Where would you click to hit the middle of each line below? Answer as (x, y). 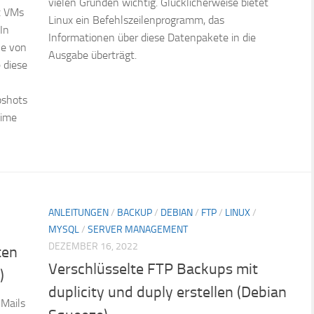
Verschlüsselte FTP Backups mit (153, 269)
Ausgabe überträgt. (93, 55)
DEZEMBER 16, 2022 (93, 246)
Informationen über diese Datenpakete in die (152, 37)
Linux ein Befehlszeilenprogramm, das (136, 20)
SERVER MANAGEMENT (138, 229)
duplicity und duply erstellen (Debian (168, 292)
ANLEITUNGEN (78, 212)
